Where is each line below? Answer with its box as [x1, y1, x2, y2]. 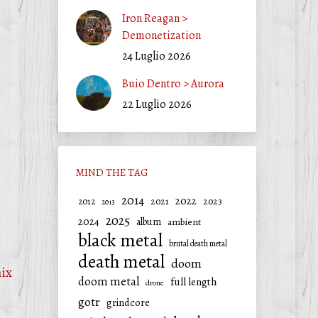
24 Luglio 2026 [121, 48, 191, 64]
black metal [77, 228, 163, 253]
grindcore [106, 296, 150, 309]
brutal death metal [168, 238, 227, 249]
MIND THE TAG [75, 165, 148, 180]
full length [170, 275, 217, 289]
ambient [167, 215, 201, 229]
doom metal [77, 273, 139, 290]
